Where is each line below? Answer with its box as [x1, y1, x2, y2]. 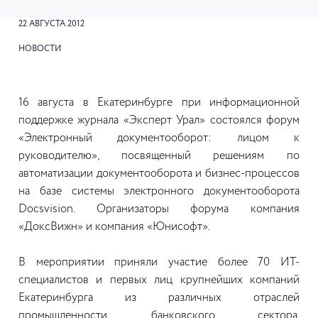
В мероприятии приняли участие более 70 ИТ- [18, 257, 300, 268]
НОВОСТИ [18, 45, 62, 53]
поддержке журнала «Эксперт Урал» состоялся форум [18, 115, 300, 126]
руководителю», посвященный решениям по [18, 150, 300, 162]
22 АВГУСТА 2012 [18, 20, 84, 28]
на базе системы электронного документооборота [18, 186, 300, 197]
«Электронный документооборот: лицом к [18, 133, 300, 144]
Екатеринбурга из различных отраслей [18, 292, 300, 304]
